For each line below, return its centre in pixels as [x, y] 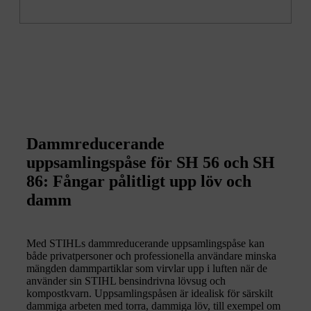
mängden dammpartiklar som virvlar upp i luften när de [147, 269]
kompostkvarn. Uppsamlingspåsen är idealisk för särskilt [150, 294]
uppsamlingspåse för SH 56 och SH [151, 163]
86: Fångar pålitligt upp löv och [139, 182]
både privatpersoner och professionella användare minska [151, 256]
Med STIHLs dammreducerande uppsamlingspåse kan [145, 244]
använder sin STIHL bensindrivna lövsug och [126, 281]
